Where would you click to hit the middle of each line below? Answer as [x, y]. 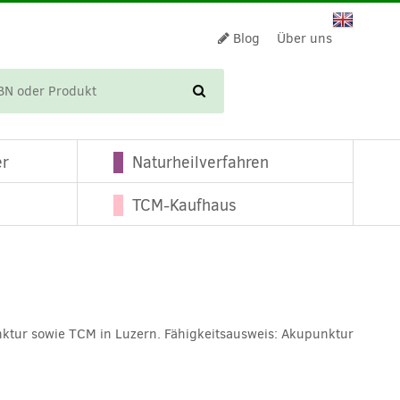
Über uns [304, 38]
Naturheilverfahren [200, 162]
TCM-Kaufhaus [184, 205]
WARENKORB [301, 91]
